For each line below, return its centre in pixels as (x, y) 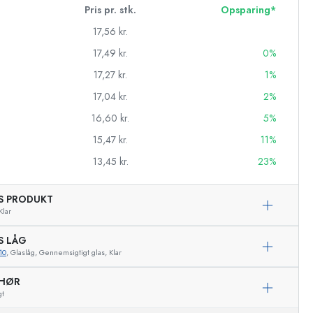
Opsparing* (248, 10)
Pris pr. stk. (110, 10)
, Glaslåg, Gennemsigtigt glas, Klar (64, 253)
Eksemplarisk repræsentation (167, 275)
